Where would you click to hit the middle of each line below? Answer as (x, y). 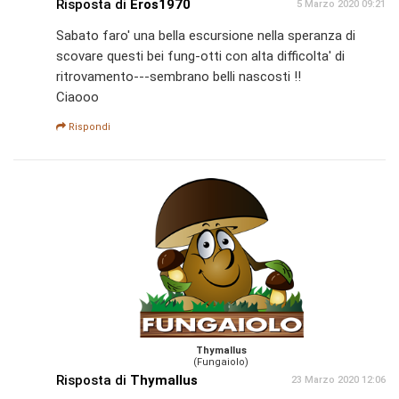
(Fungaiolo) (221, 362)
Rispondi (88, 126)
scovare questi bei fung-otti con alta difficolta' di (200, 56)
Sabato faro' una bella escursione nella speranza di (206, 35)
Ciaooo (77, 97)
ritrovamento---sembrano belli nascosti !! (179, 76)
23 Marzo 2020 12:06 (338, 380)
